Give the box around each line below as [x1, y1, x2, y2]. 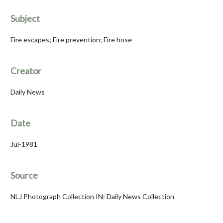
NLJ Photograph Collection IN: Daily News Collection [10, 192, 174, 201]
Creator [10, 66, 41, 77]
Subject [10, 13, 40, 24]
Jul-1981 [10, 140, 37, 149]
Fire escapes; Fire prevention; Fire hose [10, 35, 132, 44]
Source [10, 170, 38, 181]
